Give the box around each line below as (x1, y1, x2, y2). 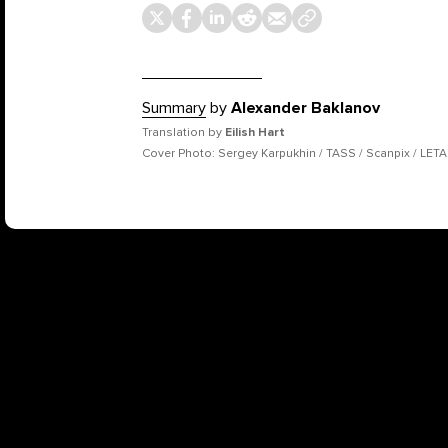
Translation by (142, 124, 225, 139)
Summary (142, 97, 206, 118)
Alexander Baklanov (231, 97, 380, 118)
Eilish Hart (225, 124, 285, 139)
